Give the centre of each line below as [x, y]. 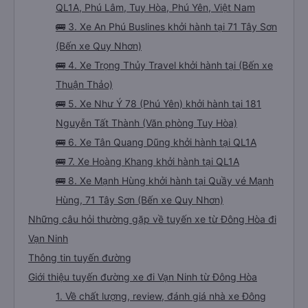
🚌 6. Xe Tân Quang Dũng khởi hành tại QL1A [156, 142]
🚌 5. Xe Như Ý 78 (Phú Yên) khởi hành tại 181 [158, 103]
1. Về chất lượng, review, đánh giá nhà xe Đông [161, 296]
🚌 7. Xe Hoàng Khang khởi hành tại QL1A [147, 161]
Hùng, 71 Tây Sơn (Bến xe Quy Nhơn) [140, 200]
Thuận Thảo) [84, 84]
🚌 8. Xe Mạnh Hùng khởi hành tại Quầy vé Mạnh [165, 180]
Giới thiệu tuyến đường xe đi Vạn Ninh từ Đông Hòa [143, 277]
